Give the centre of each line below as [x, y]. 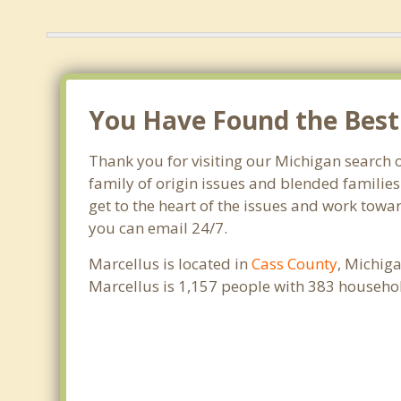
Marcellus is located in [171, 264]
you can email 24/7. [158, 228]
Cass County [295, 264]
